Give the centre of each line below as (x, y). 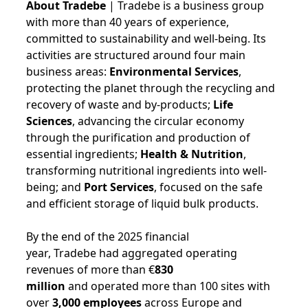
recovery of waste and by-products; (120, 104)
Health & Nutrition (192, 154)
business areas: (68, 71)
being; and (55, 187)
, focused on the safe (208, 187)
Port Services (119, 187)
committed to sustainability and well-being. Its (146, 38)
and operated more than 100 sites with (169, 286)
